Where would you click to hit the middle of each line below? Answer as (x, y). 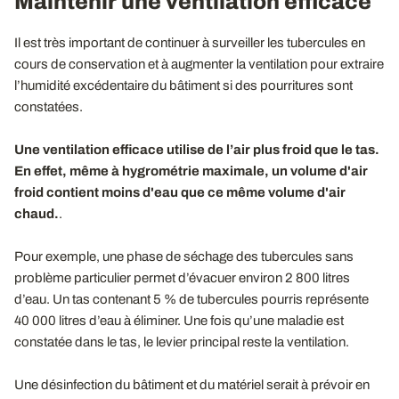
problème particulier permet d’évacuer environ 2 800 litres (182, 277)
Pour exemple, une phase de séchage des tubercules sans (184, 256)
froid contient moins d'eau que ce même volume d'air (180, 192)
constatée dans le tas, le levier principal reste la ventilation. (182, 342)
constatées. (49, 106)
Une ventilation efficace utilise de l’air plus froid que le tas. (197, 149)
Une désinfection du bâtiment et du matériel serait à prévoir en (192, 384)
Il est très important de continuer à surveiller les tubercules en (190, 42)
